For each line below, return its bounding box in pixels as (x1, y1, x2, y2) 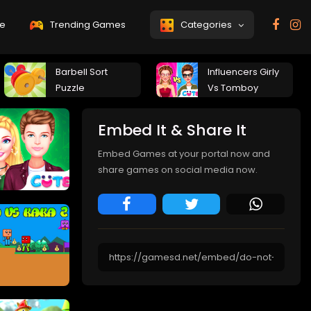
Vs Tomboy (208, 81, 258, 94)
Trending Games (48, 18, 126, 31)
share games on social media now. (98, 163, 258, 176)
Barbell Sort (56, 65, 108, 78)
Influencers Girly (208, 65, 279, 78)
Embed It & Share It (98, 119, 246, 141)
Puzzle (56, 81, 85, 94)
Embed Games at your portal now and (98, 147, 270, 160)
